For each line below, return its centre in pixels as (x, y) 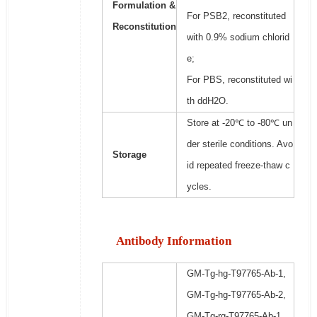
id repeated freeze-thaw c (238, 166)
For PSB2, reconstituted (236, 16)
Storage (129, 155)
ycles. (199, 187)
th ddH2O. (207, 101)
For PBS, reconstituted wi (239, 80)
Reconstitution (144, 27)
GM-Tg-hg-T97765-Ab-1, (236, 274)
